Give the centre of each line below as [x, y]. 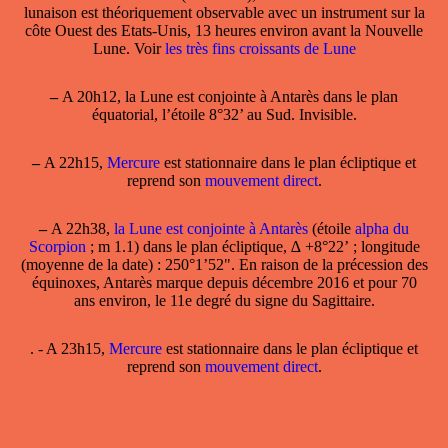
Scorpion [57, 246]
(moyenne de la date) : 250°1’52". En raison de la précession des [224, 264]
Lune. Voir [128, 48]
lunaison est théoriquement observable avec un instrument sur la [224, 12]
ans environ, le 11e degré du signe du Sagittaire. [224, 300]
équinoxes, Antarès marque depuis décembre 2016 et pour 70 [224, 282]
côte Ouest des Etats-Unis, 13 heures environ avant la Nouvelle [224, 30]
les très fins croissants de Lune [260, 48]
